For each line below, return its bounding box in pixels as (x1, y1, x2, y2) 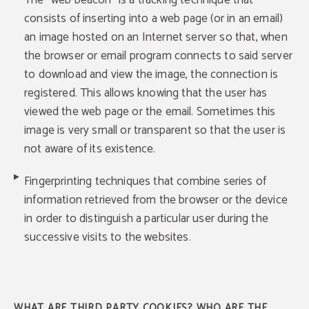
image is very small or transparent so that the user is (24, 121, 286, 140)
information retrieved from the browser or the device (24, 190, 288, 210)
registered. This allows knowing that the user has (24, 83, 268, 103)
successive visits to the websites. (24, 228, 191, 247)
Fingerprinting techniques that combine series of (24, 172, 267, 191)
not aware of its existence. (24, 139, 156, 159)
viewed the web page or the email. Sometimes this (24, 102, 276, 121)
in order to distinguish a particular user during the (24, 209, 268, 228)
